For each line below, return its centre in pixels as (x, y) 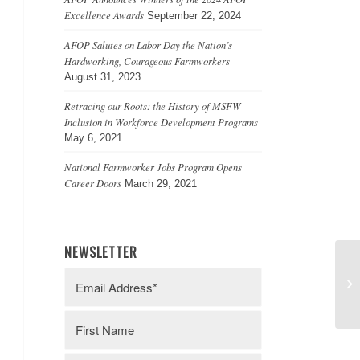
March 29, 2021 (161, 184)
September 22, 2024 (194, 16)
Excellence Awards (104, 15)
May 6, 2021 (93, 138)
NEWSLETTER (101, 252)
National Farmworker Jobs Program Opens (153, 167)
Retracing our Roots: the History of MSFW (153, 106)
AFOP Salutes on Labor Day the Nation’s (148, 45)
